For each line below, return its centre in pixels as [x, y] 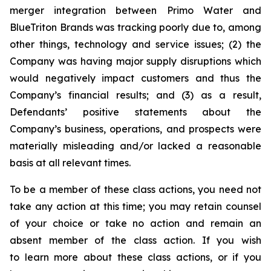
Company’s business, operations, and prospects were [135, 129]
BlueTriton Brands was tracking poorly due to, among [135, 27]
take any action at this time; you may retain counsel [135, 206]
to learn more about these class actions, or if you [135, 257]
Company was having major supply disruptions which [135, 61]
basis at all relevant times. [70, 163]
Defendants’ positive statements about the [135, 112]
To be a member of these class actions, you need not [135, 189]
